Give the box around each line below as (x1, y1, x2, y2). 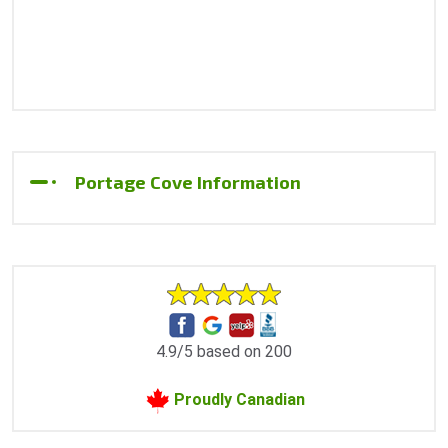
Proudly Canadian (174, 390, 305, 410)
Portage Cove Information (75, 171, 301, 194)
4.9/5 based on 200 (156, 342, 292, 362)
